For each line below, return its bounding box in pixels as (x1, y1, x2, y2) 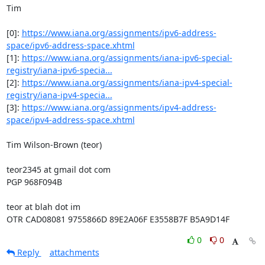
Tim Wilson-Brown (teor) (6, 139, 102, 150)
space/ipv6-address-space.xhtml (6, 40, 135, 51)
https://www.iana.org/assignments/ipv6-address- (21, 27, 216, 38)
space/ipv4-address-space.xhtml (6, 114, 135, 125)
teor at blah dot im (6, 201, 80, 212)
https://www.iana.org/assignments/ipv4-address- (21, 102, 216, 113)
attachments (49, 247, 99, 258)
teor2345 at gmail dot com (6, 164, 111, 175)
